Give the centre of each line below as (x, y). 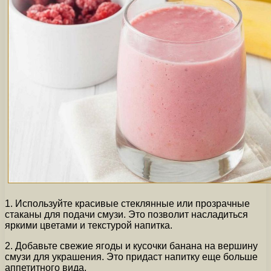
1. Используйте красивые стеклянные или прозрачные (127, 203)
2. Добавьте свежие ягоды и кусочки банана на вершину (131, 246)
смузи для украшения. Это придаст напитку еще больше (131, 256)
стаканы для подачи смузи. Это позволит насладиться (126, 214)
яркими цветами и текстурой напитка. (89, 225)
